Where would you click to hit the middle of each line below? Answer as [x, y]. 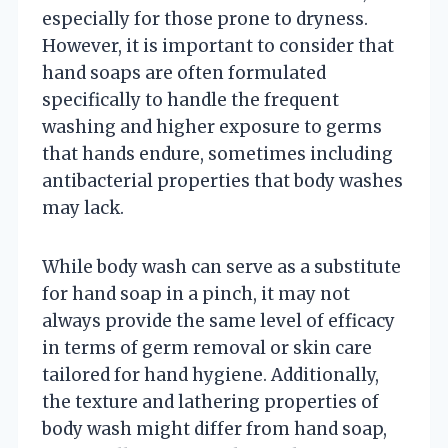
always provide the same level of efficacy [218, 320]
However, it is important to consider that [218, 45]
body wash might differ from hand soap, [214, 428]
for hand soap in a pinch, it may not [196, 293]
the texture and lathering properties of [210, 401]
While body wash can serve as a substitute [221, 266]
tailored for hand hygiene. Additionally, [210, 374]
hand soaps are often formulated [184, 72]
